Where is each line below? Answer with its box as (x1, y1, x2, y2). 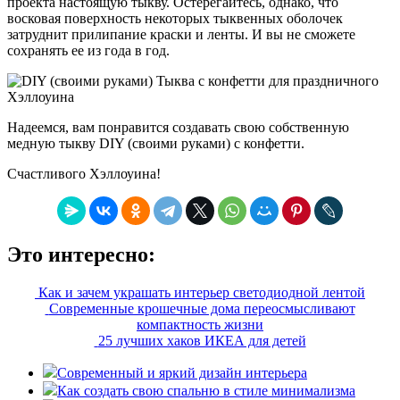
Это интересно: (7, 243, 155, 267)
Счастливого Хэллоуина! (7, 166, 161, 182)
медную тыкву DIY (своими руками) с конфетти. (7, 136, 304, 152)
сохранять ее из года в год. (7, 43, 170, 59)
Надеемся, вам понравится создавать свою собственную (7, 120, 349, 136)
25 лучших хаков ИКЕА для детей (97, 333, 306, 349)
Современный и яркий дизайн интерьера (57, 365, 307, 381)
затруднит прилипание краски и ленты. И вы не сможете (7, 27, 355, 43)
